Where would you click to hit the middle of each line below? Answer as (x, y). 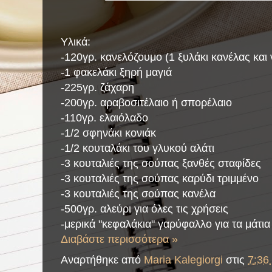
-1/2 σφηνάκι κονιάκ (108, 133)
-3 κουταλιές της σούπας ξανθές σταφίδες (161, 163)
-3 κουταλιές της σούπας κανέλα (138, 194)
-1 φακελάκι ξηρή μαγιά (116, 72)
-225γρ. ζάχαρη (97, 87)
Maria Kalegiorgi (183, 259)
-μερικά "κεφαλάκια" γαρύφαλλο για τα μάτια (165, 224)
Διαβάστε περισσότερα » (119, 239)
